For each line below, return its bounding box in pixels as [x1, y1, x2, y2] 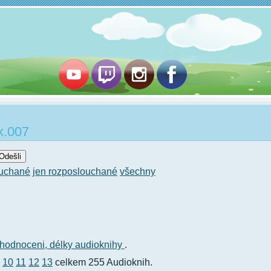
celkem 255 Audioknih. [53, 257, 152, 267]
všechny [120, 166, 155, 177]
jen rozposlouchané [33, 166, 117, 177]
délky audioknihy [50, 240, 125, 250]
